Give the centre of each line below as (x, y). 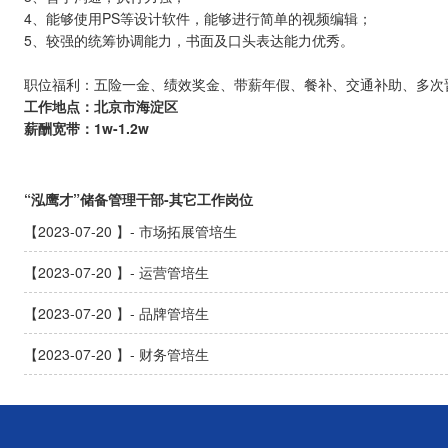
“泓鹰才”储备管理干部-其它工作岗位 (138, 199)
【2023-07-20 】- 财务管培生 (116, 354)
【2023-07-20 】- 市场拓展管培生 (130, 231)
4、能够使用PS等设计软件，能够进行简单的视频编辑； (198, 18)
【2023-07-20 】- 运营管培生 (116, 272)
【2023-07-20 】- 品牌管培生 (116, 313)
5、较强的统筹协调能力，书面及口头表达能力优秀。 (189, 40)
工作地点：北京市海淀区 (101, 106)
